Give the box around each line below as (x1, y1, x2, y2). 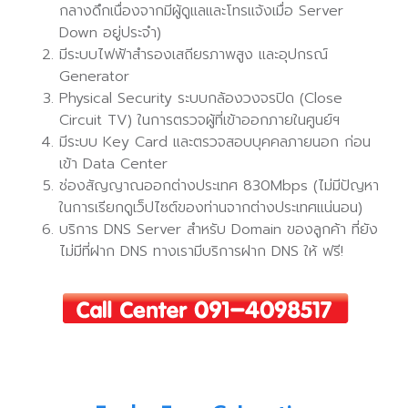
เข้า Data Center (59, 153, 168, 175)
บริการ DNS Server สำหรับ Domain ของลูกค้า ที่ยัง (59, 219, 378, 240)
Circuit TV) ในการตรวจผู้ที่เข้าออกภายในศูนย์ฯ (59, 109, 340, 131)
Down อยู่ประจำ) (59, 22, 161, 44)
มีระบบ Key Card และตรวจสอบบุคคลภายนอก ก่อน (59, 131, 371, 153)
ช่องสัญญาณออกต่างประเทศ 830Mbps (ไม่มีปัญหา (59, 175, 379, 197)
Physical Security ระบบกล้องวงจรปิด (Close (59, 87, 342, 109)
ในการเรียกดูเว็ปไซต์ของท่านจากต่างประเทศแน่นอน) (59, 197, 362, 219)
